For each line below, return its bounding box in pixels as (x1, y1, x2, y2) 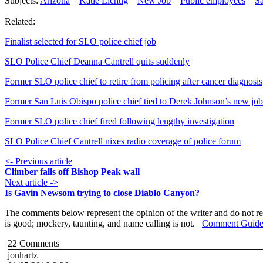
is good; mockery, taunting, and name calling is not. (5, 218, 202, 229)
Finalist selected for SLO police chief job (5, 36, 156, 47)
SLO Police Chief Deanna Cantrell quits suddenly (5, 56, 190, 67)
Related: (5, 16, 35, 27)
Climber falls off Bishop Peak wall (5, 167, 140, 177)
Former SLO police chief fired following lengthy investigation (5, 116, 234, 127)
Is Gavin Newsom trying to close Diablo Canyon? (5, 188, 200, 198)
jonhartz (8, 250, 38, 261)
